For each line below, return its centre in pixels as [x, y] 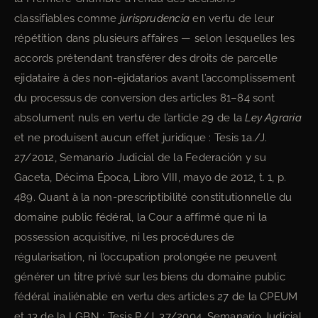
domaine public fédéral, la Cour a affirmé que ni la [141, 217]
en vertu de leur [232, 18]
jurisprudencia [155, 18]
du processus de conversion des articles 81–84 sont [144, 98]
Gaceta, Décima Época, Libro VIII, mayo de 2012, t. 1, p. [150, 177]
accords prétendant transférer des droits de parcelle [146, 58]
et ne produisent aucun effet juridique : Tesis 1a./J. [141, 138]
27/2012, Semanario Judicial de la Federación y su [140, 158]
